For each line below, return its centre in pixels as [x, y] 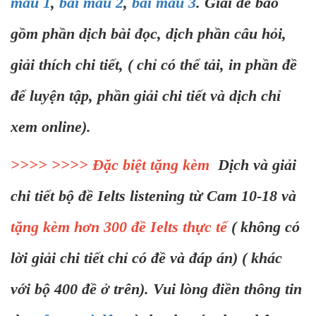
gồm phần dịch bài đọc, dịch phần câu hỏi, [148, 34]
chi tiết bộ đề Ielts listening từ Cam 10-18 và [153, 196]
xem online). [51, 127]
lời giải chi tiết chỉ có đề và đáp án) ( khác [146, 258]
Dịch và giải [253, 165]
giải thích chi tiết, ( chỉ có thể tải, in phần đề [154, 65]
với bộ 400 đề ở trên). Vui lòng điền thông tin [156, 289]
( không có [266, 227]
